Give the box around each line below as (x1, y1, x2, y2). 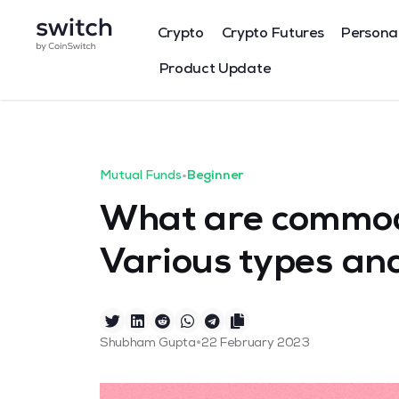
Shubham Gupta (100, 338, 196, 350)
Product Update (159, 63, 271, 77)
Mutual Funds (100, 170, 182, 183)
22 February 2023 (200, 338, 310, 350)
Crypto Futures (221, 28, 324, 42)
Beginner (186, 170, 243, 183)
